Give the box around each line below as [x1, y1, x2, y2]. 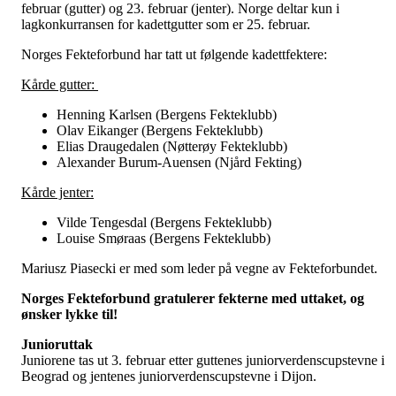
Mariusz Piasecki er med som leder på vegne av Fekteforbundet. [21, 260, 377, 276]
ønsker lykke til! [21, 306, 118, 322]
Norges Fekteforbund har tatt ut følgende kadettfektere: [21, 46, 327, 62]
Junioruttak [21, 336, 93, 352]
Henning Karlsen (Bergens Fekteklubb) [57, 106, 277, 122]
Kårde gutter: [21, 76, 98, 92]
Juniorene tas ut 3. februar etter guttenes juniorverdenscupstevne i [21, 352, 385, 368]
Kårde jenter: [21, 184, 94, 200]
